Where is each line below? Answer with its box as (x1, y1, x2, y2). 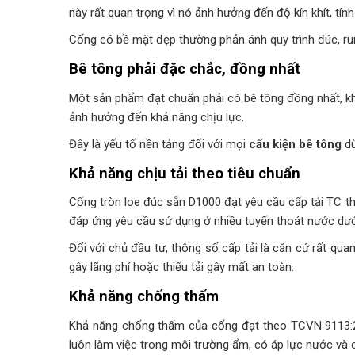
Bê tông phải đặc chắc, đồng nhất (69, 60, 300, 78)
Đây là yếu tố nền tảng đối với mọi (69, 136, 249, 151)
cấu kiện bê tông (249, 136, 342, 151)
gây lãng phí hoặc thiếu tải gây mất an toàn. (69, 260, 294, 275)
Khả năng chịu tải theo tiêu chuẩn (69, 164, 300, 182)
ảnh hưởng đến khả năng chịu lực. (69, 109, 244, 124)
